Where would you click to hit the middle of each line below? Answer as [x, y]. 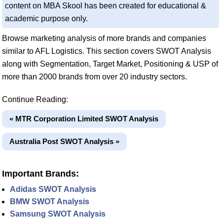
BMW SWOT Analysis [50, 202]
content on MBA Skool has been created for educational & [106, 6]
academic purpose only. [46, 19]
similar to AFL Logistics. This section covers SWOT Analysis [107, 51]
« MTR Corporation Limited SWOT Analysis [84, 119]
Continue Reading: [35, 100]
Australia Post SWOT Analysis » [64, 142]
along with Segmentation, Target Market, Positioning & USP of [110, 64]
